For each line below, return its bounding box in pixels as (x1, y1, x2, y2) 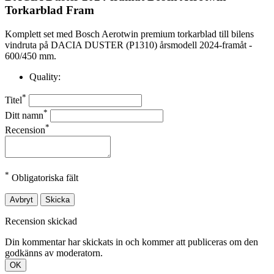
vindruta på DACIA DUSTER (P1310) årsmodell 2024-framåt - (5, 40, 252, 51)
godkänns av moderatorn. (5, 248, 103, 259)
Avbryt (10, 195, 33, 205)
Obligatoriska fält (9, 172, 78, 183)
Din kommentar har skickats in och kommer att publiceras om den (5, 237, 258, 248)
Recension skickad (5, 216, 77, 227)
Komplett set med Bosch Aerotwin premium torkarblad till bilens (5, 29, 254, 40)
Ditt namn (5, 109, 43, 120)
